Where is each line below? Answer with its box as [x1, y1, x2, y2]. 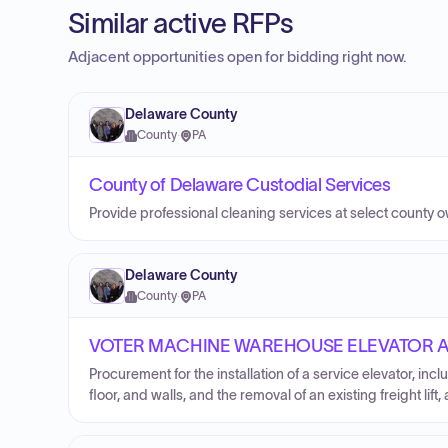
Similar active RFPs [68, 7, 294, 39]
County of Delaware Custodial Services [89, 175, 391, 195]
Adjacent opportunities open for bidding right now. [68, 49, 407, 65]
